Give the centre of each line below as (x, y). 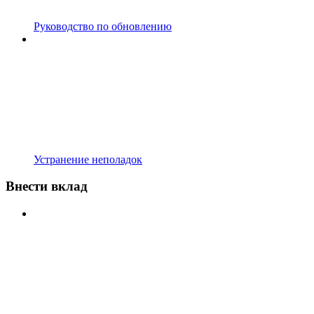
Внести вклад (47, 186)
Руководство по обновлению (103, 26)
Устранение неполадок (88, 159)
